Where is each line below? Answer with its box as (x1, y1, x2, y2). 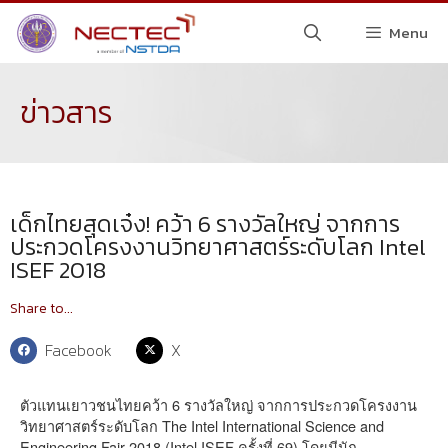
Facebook (45, 338, 113, 362)
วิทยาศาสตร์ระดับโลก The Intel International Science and (20, 414, 384, 436)
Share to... (10, 298, 73, 319)
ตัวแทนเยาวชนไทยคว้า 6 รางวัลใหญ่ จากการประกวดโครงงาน (20, 393, 417, 415)
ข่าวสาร (20, 90, 113, 135)
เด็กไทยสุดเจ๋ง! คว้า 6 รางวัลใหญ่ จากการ (10, 207, 400, 241)
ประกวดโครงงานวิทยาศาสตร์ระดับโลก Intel (10, 230, 426, 264)
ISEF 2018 (10, 253, 106, 287)
